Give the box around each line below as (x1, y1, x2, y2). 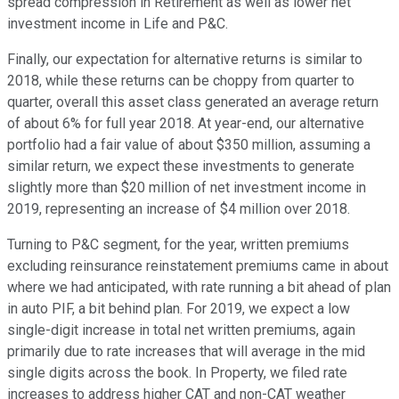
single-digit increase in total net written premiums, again (7, 322, 355, 339)
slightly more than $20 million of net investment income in (7, 179, 366, 197)
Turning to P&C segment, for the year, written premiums (7, 236, 349, 254)
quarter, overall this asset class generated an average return (7, 94, 379, 111)
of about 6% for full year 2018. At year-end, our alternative (7, 115, 364, 133)
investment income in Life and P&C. (7, 15, 228, 33)
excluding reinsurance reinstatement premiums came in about (7, 257, 388, 275)
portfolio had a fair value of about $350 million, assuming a (7, 136, 370, 154)
